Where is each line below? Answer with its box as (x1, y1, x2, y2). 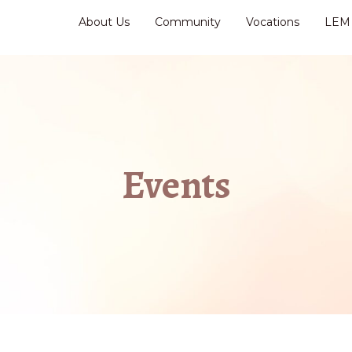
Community (155, 15, 221, 29)
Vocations (246, 15, 299, 29)
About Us (79, 15, 130, 29)
